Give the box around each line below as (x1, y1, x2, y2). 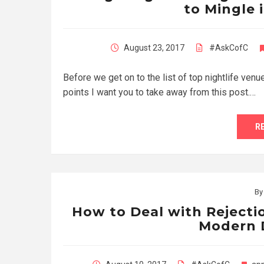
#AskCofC (209, 42, 248, 52)
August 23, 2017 (124, 42, 184, 52)
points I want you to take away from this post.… (63, 86, 256, 98)
